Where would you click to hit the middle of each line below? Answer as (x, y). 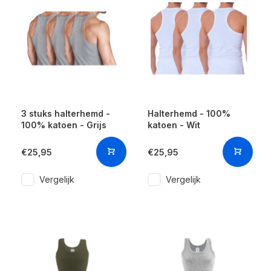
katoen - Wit (174, 125)
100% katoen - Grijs (64, 125)
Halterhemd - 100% (189, 113)
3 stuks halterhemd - (66, 113)
